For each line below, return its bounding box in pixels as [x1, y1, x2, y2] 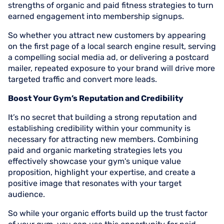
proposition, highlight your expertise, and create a [8, 167, 195, 177]
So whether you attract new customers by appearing [8, 30, 206, 40]
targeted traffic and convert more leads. [8, 74, 157, 84]
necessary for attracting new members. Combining [8, 134, 198, 144]
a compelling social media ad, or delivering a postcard [8, 52, 209, 62]
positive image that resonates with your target [8, 178, 181, 188]
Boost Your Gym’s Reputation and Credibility [8, 93, 183, 103]
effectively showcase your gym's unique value [8, 156, 181, 166]
